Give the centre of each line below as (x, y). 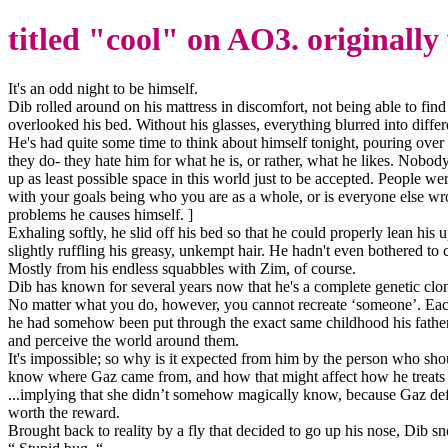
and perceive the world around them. (123, 340)
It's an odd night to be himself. (103, 88)
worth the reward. (64, 412)
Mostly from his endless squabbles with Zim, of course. (182, 268)
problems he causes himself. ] (100, 214)
